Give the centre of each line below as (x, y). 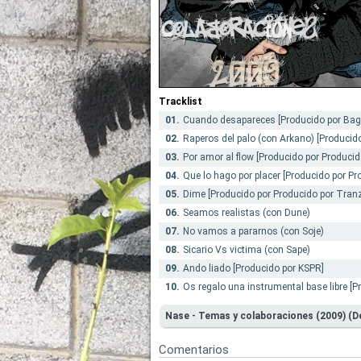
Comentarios (194, 350)
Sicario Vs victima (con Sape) (247, 250)
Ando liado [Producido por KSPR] (253, 268)
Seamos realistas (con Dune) (247, 213)
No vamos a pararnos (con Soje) (253, 231)
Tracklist (180, 102)
